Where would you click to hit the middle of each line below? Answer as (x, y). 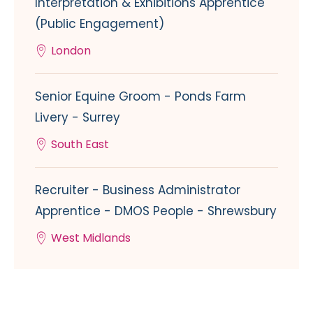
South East (80, 144)
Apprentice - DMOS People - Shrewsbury (156, 211)
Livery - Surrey (78, 117)
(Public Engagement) (100, 23)
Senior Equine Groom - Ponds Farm (140, 96)
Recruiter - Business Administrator (138, 190)
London (71, 50)
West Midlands (91, 238)
